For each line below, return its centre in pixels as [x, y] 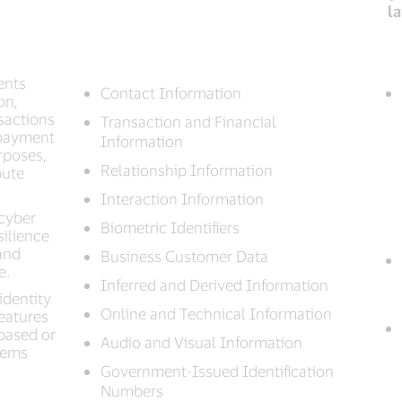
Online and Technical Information [216, 313]
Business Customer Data [184, 256]
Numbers [131, 390]
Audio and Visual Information [201, 342]
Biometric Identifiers [170, 227]
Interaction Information [182, 198]
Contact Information [170, 92]
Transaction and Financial [188, 121]
